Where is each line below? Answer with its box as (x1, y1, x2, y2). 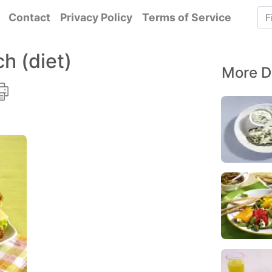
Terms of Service (141, 11, 231, 24)
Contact (8, 11, 50, 24)
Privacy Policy (59, 11, 132, 24)
